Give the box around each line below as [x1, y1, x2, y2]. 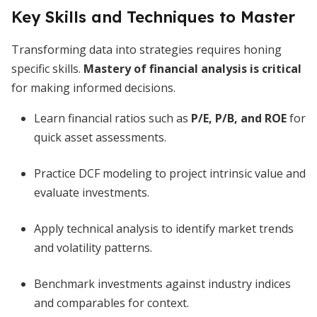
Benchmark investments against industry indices [34, 276, 291, 292]
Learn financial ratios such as [34, 110, 191, 126]
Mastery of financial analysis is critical [83, 61, 301, 76]
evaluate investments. [34, 185, 149, 200]
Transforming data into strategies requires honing [11, 42, 282, 57]
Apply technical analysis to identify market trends [34, 221, 294, 236]
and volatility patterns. [34, 240, 152, 255]
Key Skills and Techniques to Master [11, 7, 295, 27]
